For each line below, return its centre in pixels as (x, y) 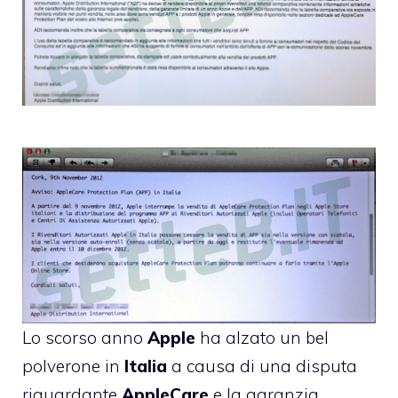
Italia (146, 366)
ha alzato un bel (262, 338)
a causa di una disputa (262, 366)
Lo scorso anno (85, 338)
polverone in (73, 366)
